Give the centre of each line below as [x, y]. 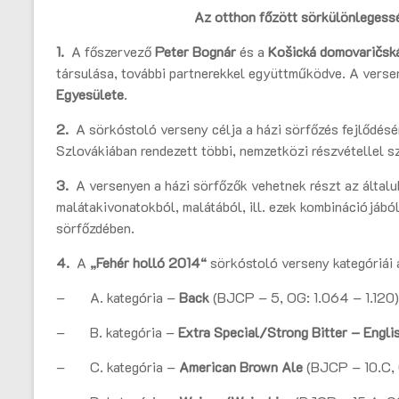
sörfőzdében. [95, 228]
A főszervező [113, 52]
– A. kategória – [118, 297]
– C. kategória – [118, 367]
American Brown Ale [241, 367]
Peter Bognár [195, 52]
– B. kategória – [117, 332]
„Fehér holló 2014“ [150, 263]
